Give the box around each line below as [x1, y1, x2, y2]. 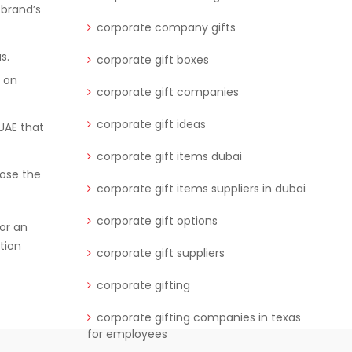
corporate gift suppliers [97, 245, 225, 262]
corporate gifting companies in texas [97, 310, 301, 326]
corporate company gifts [97, 20, 236, 36]
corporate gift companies [97, 84, 239, 101]
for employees [87, 326, 167, 343]
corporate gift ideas [97, 116, 206, 133]
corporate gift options [97, 213, 218, 229]
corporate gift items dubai [97, 148, 242, 165]
